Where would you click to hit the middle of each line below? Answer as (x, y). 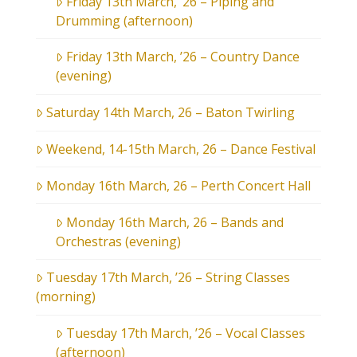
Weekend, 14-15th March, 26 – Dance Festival (180, 149)
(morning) (65, 297)
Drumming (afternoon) (124, 20)
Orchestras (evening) (118, 241)
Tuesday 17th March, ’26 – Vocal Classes (185, 333)
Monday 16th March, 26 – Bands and (175, 222)
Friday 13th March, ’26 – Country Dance (182, 57)
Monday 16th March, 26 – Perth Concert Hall (178, 185)
